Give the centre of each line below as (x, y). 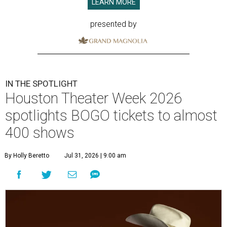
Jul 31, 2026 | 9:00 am (95, 155)
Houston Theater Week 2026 (93, 98)
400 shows (40, 133)
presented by (113, 24)
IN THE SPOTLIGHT (41, 83)
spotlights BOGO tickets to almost (111, 115)
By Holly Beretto (27, 155)
